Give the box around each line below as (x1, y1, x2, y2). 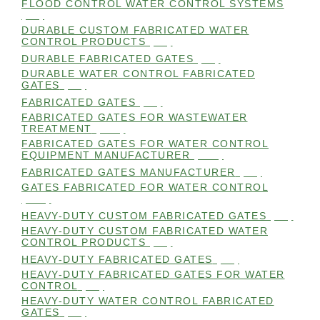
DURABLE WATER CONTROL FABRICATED (21, 68, 255, 80)
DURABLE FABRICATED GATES (21, 53, 194, 65)
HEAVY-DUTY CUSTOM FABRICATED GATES (21, 210, 266, 222)
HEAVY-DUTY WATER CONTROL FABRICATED (21, 295, 274, 307)
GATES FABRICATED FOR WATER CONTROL (21, 181, 268, 194)
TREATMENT (21, 123, 92, 135)
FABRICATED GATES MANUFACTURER (21, 166, 236, 179)
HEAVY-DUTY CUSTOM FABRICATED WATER (21, 225, 268, 237)
